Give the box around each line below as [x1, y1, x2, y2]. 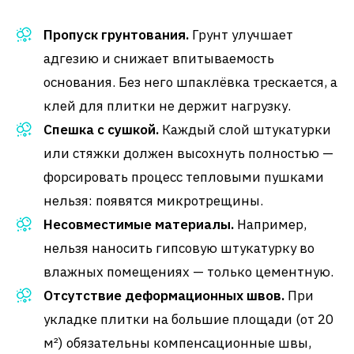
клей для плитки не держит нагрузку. [43, 96, 291, 115]
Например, [234, 215, 307, 233]
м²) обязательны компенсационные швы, [43, 333, 311, 352]
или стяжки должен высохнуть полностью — [43, 144, 333, 162]
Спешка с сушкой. [43, 120, 159, 138]
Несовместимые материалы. [43, 215, 234, 233]
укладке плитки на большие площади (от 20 [43, 310, 333, 328]
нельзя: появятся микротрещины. [43, 191, 263, 209]
